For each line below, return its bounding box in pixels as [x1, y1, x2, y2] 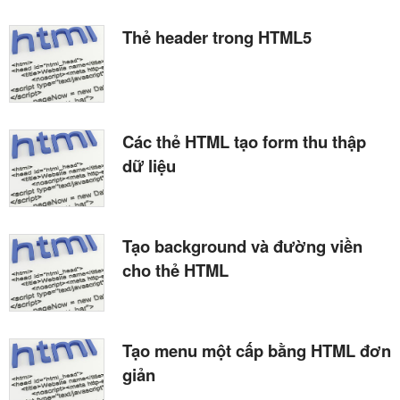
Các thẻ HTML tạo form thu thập [122, 129, 366, 154]
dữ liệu [122, 153, 176, 178]
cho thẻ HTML [122, 258, 229, 283]
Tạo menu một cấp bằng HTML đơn [122, 338, 391, 363]
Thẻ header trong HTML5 [122, 24, 312, 49]
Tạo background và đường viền [122, 234, 362, 259]
